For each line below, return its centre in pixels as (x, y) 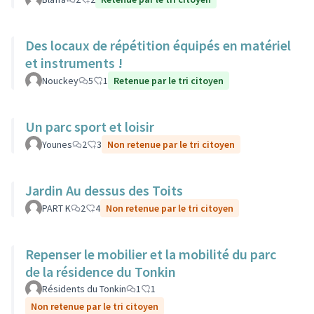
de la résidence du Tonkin (101, 272)
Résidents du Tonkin (84, 289)
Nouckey (60, 81)
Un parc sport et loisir (90, 127)
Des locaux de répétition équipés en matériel (158, 45)
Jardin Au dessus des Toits (104, 190)
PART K (56, 208)
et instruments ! (74, 63)
